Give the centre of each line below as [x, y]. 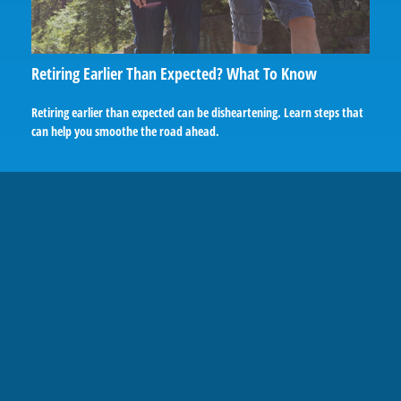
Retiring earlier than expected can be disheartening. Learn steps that [197, 112]
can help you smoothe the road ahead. [125, 131]
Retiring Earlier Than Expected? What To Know [174, 73]
